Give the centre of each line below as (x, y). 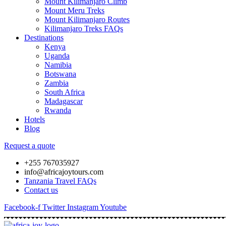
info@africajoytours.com (64, 172)
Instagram (83, 207)
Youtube (113, 207)
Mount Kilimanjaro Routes (87, 19)
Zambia (56, 83)
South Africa (65, 92)
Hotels (35, 119)
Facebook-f (22, 207)
